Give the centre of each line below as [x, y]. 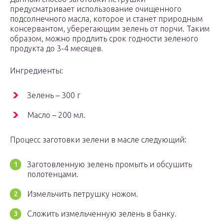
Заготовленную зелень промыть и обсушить [110, 165]
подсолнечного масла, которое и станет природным [106, 19]
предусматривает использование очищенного [96, 9]
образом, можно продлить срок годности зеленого [104, 39]
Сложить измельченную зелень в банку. [102, 214]
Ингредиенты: [37, 71]
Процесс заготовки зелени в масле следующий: [98, 140]
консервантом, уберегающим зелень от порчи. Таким [110, 29]
